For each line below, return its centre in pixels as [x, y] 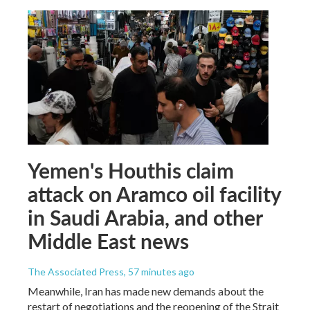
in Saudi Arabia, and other [145, 217]
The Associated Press [76, 271]
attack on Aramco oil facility [154, 193]
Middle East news [108, 240]
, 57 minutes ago [159, 271]
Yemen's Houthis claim [131, 170]
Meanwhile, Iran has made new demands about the [146, 291]
